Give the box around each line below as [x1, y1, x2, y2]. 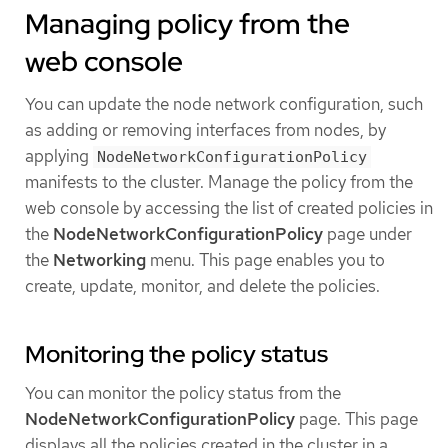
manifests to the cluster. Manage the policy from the [25, 170, 413, 193]
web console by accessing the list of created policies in [25, 196, 433, 219]
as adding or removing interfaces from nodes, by [25, 118, 386, 141]
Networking [53, 248, 146, 271]
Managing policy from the [25, 4, 350, 43]
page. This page [295, 407, 418, 430]
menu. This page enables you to [146, 248, 385, 271]
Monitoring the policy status [25, 338, 328, 370]
